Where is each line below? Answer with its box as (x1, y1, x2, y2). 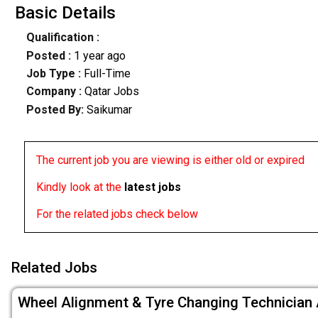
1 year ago (73, 48, 126, 62)
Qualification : (26, 31, 99, 45)
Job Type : (26, 67, 84, 81)
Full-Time (83, 67, 131, 81)
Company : (26, 84, 82, 99)
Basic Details (14, 3, 116, 23)
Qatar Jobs (81, 84, 139, 99)
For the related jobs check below (35, 207, 198, 221)
